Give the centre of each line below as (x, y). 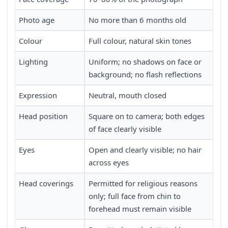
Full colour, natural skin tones (140, 41)
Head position (43, 116)
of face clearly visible (125, 129)
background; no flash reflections (145, 75)
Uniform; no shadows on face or (145, 62)
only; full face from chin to (135, 196)
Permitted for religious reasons (143, 183)
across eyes (109, 163)
